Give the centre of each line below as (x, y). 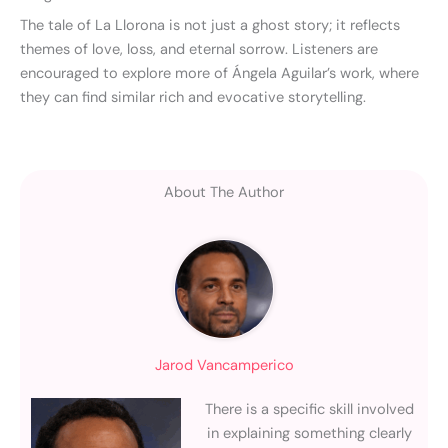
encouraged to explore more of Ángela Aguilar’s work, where (219, 74)
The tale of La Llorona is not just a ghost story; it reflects (210, 26)
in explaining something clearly (310, 433)
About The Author (224, 192)
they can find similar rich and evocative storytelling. (193, 98)
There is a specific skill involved (310, 409)
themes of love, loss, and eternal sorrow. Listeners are (199, 50)
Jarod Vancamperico (224, 365)
